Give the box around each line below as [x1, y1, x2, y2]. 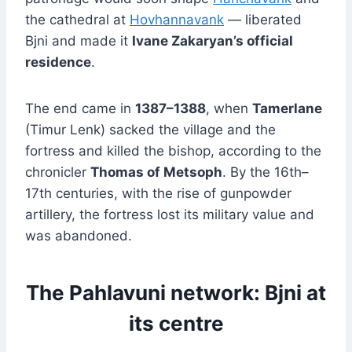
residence [25, 54, 91, 71]
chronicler [25, 164, 90, 181]
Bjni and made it [25, 33, 132, 49]
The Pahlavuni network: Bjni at [26, 280, 326, 306]
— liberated [224, 12, 302, 28]
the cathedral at [25, 12, 130, 28]
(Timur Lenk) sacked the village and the [25, 122, 276, 138]
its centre [128, 311, 224, 336]
